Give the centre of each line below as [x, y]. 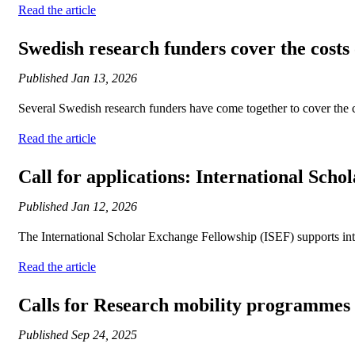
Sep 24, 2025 [104, 335]
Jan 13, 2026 [104, 78]
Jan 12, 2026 [104, 207]
